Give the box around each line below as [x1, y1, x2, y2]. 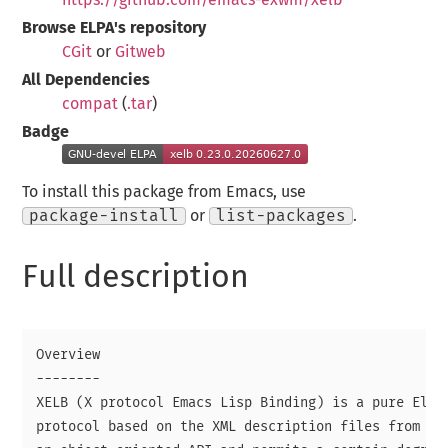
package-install [29, 207, 180, 224]
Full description [22, 262, 250, 295]
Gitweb [115, 43, 167, 60]
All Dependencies [22, 71, 151, 88]
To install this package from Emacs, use [22, 183, 307, 200]
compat [62, 95, 119, 112]
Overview [36, 347, 101, 362]
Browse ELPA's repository [22, 19, 207, 36]
